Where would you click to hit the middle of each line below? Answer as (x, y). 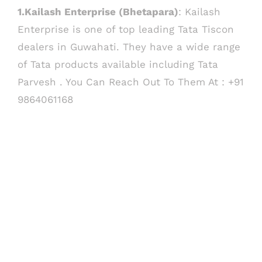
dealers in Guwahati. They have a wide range (129, 46)
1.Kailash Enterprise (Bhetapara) (98, 11)
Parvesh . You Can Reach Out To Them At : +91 (131, 82)
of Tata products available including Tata (118, 64)
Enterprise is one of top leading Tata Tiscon (126, 29)
